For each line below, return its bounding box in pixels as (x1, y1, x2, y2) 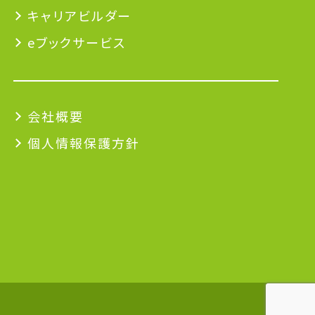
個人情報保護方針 (27, 134, 141, 152)
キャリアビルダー (27, 6, 132, 25)
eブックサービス (27, 33, 127, 51)
